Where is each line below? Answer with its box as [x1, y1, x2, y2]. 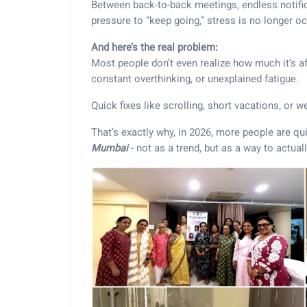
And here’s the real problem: [91, 41, 218, 53]
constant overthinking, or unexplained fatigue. [91, 73, 299, 85]
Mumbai [91, 142, 128, 154]
